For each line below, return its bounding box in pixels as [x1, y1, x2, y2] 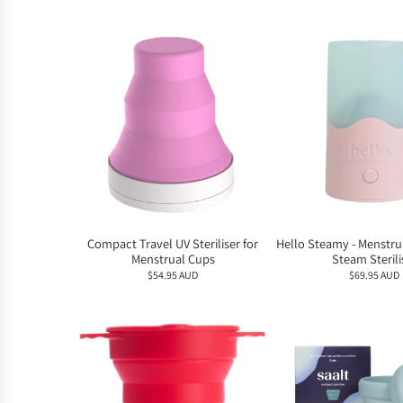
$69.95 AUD [349, 268, 399, 282]
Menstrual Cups [130, 250, 215, 268]
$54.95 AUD [148, 268, 198, 282]
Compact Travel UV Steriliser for [87, 235, 258, 253]
